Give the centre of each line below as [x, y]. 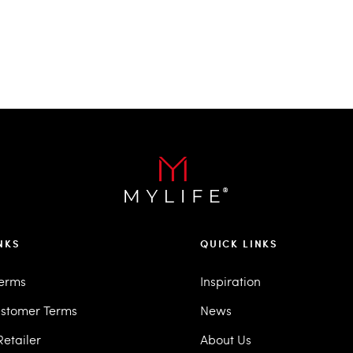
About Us [226, 339]
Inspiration [230, 281]
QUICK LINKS [240, 243]
